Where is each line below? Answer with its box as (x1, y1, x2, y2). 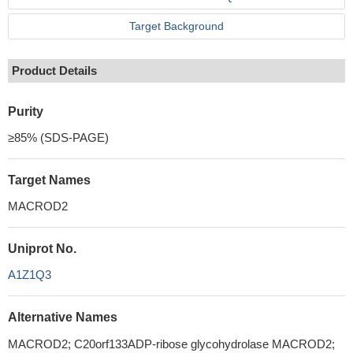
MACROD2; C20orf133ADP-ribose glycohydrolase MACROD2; (8, 337, 335, 351)
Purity (8, 105, 43, 118)
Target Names (8, 173, 91, 187)
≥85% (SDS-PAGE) (8, 131, 109, 144)
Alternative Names (8, 310, 117, 324)
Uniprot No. (8, 242, 76, 255)
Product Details (12, 64, 97, 77)
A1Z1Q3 (8, 268, 51, 281)
